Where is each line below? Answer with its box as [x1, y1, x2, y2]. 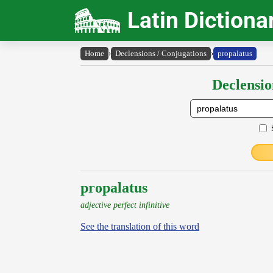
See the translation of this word [80, 221, 199, 232]
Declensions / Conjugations [115, 49, 207, 58]
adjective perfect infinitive [80, 200, 169, 210]
